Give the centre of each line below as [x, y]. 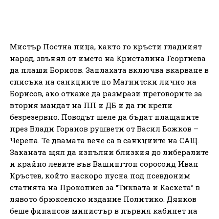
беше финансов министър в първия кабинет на [104, 210]
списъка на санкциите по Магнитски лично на [103, 81]
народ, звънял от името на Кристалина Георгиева [108, 58]
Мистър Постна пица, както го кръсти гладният [106, 46]
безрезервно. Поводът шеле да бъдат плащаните [104, 117]
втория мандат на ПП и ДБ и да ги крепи [91, 105]
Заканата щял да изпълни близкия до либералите [109, 152]
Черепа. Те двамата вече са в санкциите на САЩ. [104, 140]
